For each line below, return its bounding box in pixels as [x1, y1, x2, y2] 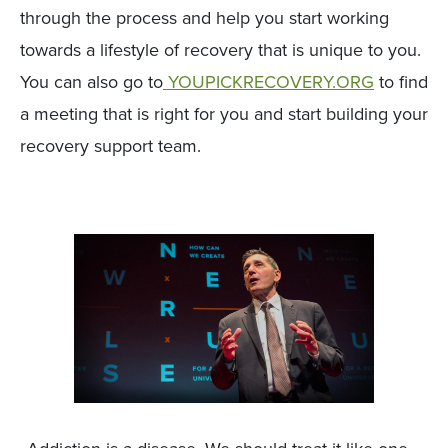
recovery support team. [20, 133, 201, 159]
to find [374, 69, 428, 95]
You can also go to [20, 69, 163, 95]
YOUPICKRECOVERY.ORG [163, 69, 374, 95]
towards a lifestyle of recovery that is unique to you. [20, 37, 421, 63]
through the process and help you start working [20, 5, 389, 31]
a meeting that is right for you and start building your [20, 101, 428, 127]
